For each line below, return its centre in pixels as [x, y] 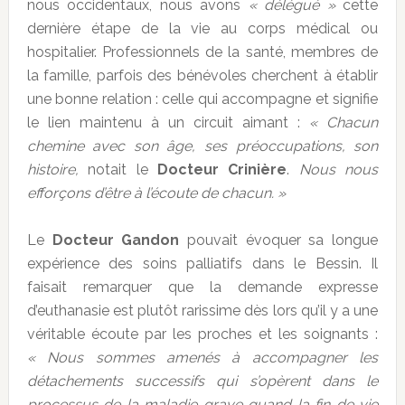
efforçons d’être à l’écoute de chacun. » [156, 193]
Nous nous [339, 170]
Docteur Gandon [116, 240]
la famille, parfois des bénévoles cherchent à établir [202, 76]
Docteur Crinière [217, 170]
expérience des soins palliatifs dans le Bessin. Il [202, 264]
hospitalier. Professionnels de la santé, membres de [202, 52]
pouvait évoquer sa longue [279, 240]
